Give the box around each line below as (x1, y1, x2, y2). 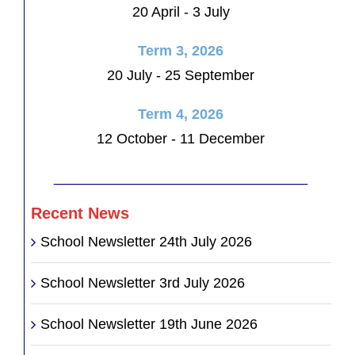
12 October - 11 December (97, 130, 265, 147)
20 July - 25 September (107, 67, 255, 83)
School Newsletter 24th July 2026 (40, 233, 252, 250)
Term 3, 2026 (138, 42, 224, 59)
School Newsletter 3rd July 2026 (40, 274, 245, 291)
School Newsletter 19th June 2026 (40, 315, 258, 332)
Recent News (30, 204, 129, 222)
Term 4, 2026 (138, 105, 224, 122)
